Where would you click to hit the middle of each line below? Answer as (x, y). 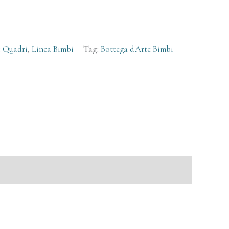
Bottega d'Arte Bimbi (137, 49)
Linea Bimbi (53, 49)
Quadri (15, 49)
